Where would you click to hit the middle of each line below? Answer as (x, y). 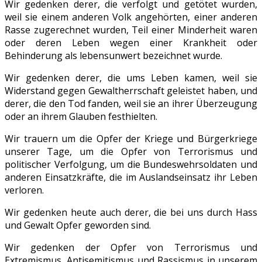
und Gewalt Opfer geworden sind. (78, 225)
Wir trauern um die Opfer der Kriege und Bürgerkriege (131, 139)
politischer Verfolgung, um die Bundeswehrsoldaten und (131, 165)
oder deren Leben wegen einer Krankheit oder (131, 43)
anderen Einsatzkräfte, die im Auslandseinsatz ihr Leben (131, 177)
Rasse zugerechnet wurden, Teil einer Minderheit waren (131, 30)
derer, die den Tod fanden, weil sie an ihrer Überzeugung (131, 104)
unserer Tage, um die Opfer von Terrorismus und (131, 152)
